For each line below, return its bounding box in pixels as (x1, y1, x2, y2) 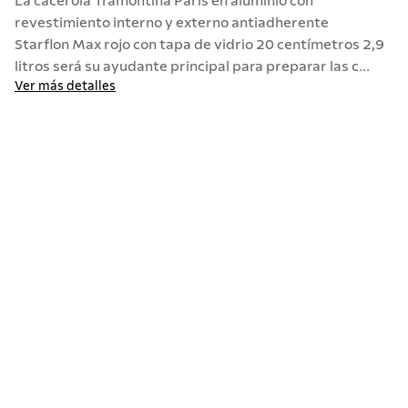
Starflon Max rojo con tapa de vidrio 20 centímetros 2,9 (15, 37, 384, 52)
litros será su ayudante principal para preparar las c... (15, 59, 370, 74)
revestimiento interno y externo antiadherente (15, 15, 329, 30)
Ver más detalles (15, 80, 116, 93)
